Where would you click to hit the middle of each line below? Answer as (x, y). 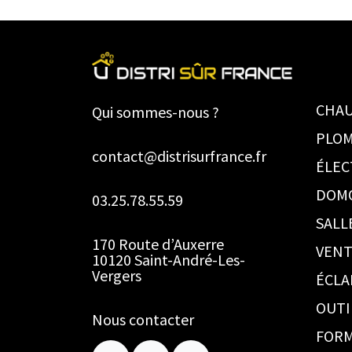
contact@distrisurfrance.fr (179, 156)
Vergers (117, 276)
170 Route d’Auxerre (158, 244)
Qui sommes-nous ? (156, 112)
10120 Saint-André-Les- (169, 260)
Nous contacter (143, 320)
